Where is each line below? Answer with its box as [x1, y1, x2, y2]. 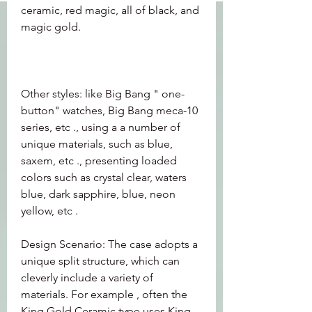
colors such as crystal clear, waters [21, 171, 187, 184]
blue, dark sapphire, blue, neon [21, 187, 175, 201]
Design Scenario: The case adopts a [21, 237, 198, 251]
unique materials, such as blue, [21, 137, 173, 150]
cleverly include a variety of [21, 271, 153, 284]
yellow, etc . [21, 204, 78, 217]
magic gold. [21, 20, 81, 33]
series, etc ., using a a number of [21, 120, 180, 134]
